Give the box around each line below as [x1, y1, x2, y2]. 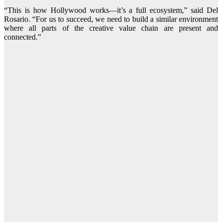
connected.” [4, 33, 41, 42]
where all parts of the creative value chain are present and [4, 24, 218, 33]
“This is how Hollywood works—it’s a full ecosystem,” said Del [4, 6, 218, 15]
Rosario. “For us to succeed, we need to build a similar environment [4, 15, 218, 24]
